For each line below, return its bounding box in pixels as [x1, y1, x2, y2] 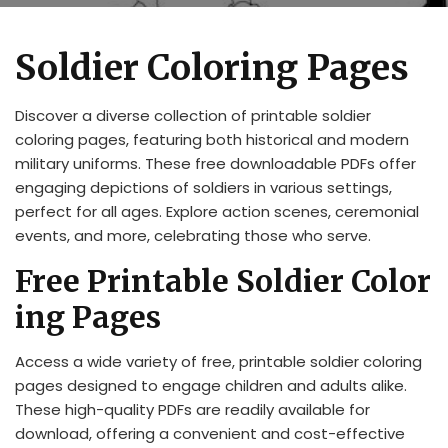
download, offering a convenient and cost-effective [15, 423, 405, 444]
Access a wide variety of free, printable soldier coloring [15, 351, 422, 372]
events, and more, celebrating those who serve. [15, 225, 371, 246]
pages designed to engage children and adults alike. [15, 375, 407, 396]
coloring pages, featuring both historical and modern [15, 129, 409, 150]
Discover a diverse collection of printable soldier [15, 105, 371, 126]
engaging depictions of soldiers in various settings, [15, 177, 392, 198]
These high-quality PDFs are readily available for [15, 399, 370, 420]
